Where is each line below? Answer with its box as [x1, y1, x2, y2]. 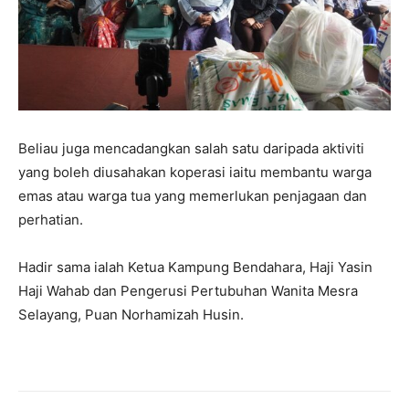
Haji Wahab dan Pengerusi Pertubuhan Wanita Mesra [18, 281, 358, 299]
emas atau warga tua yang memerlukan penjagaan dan [18, 186, 367, 204]
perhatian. [18, 210, 83, 228]
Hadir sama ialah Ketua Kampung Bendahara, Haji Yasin [18, 257, 372, 276]
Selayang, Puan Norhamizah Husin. [18, 305, 244, 323]
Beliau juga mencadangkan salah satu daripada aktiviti [18, 139, 364, 157]
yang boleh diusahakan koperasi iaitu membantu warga [18, 163, 372, 181]
